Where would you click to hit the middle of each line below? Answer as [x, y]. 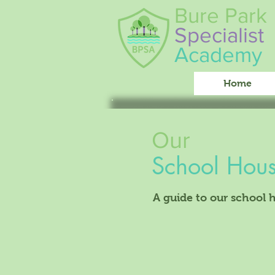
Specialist [219, 35]
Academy [218, 55]
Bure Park [221, 15]
